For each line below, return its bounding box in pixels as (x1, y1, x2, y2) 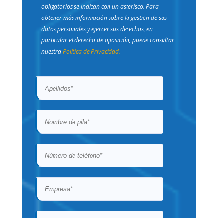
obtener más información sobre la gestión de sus (41, 13, 167, 22)
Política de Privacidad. (62, 47, 120, 55)
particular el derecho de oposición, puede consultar (41, 36, 174, 44)
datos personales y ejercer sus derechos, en (41, 24, 153, 33)
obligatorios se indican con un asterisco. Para (41, 2, 159, 11)
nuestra (41, 47, 63, 55)
